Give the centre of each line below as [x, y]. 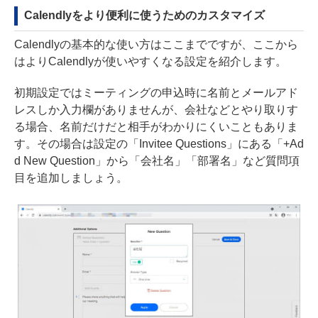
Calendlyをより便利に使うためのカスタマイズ [144, 16]
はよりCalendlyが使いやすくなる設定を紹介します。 [150, 62]
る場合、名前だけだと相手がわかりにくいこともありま [156, 127]
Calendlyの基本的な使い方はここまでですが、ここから [156, 45]
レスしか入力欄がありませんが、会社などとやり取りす [156, 110]
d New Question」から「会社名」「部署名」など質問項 [157, 161]
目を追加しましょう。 [71, 178]
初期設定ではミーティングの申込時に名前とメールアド [156, 93]
